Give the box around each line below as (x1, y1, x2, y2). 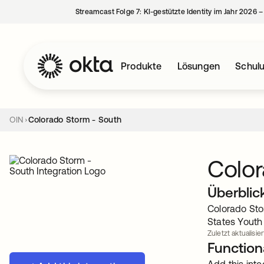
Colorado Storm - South (28, 115, 122, 124)
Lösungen (177, 61, 220, 71)
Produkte (121, 61, 162, 71)
